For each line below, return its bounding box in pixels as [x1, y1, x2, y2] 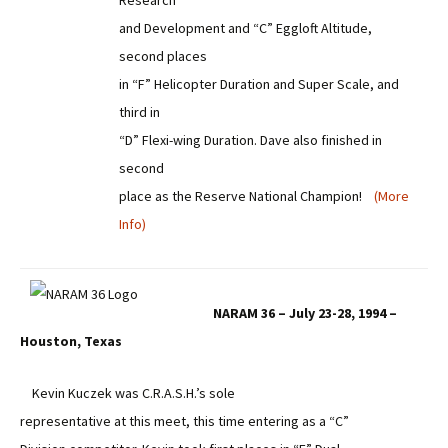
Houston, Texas [20, 332, 122, 350]
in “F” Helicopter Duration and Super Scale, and [119, 75, 399, 93]
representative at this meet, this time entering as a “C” [20, 412, 349, 430]
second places [119, 47, 207, 65]
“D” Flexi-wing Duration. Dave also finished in [119, 131, 382, 149]
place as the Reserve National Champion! [119, 187, 374, 205]
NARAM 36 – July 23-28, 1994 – [213, 304, 397, 322]
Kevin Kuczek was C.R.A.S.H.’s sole [20, 384, 235, 402]
